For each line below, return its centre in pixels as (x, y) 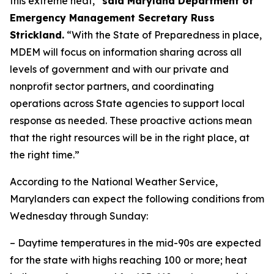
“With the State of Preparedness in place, (163, 35)
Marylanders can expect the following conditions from (137, 199)
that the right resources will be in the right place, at (130, 138)
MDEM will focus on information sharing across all (126, 52)
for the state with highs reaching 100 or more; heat (128, 260)
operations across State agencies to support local (127, 103)
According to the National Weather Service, (114, 182)
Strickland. (37, 35)
